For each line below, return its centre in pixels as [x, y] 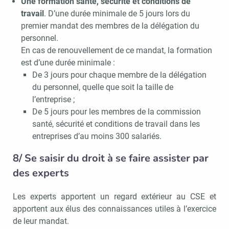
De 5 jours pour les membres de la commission [117, 111]
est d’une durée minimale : [68, 62]
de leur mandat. [41, 221]
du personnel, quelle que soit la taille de [103, 87]
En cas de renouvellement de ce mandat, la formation [116, 50]
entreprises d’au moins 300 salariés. [98, 136]
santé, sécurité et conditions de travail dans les [116, 124]
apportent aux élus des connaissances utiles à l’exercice [114, 209]
